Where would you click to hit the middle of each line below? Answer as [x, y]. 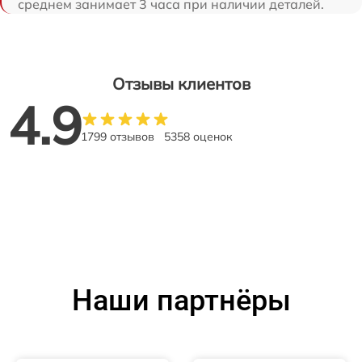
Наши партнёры [181, 300]
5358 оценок [198, 136]
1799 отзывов [118, 136]
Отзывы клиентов [181, 83]
